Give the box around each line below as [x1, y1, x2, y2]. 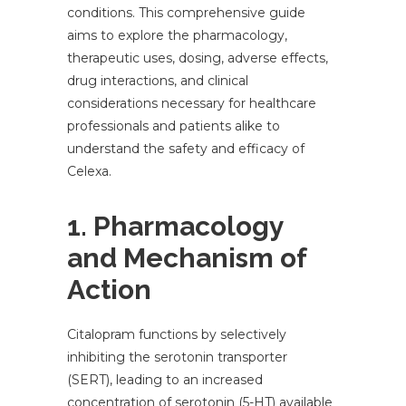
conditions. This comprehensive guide [67, 5, 305, 22]
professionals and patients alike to [67, 118, 280, 135]
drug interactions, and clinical [67, 72, 248, 90]
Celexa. [67, 163, 111, 180]
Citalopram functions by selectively [67, 326, 286, 343]
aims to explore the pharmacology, [67, 27, 287, 44]
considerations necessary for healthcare [67, 95, 316, 112]
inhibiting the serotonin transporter [67, 349, 287, 366]
